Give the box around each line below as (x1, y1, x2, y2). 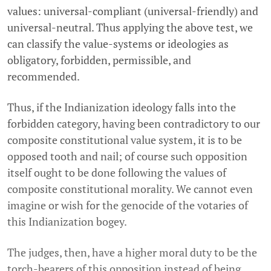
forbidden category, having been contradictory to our (7, 116, 260, 131)
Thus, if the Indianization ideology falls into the (7, 99, 236, 114)
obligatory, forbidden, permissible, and (7, 52, 191, 67)
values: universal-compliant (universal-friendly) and (7, 3, 258, 18)
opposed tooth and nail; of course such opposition (7, 148, 247, 163)
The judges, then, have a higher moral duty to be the (7, 244, 257, 260)
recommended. (7, 68, 80, 83)
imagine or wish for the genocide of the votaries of (7, 197, 248, 212)
